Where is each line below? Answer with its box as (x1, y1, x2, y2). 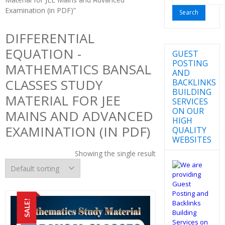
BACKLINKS (172, 76, 216, 88)
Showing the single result (74, 149, 156, 158)
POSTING (172, 57, 208, 69)
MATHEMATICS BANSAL (5, 60, 151, 78)
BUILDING (172, 86, 211, 97)
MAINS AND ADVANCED (5, 107, 153, 125)
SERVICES (172, 95, 208, 107)
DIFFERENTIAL (5, 29, 94, 47)
